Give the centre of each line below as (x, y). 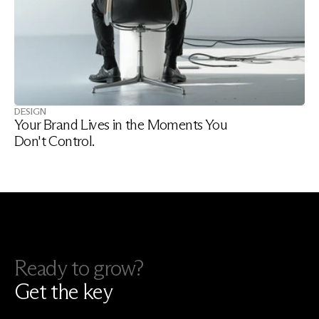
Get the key (63, 292)
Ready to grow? (79, 268)
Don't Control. (54, 141)
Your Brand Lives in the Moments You (121, 125)
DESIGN (30, 111)
